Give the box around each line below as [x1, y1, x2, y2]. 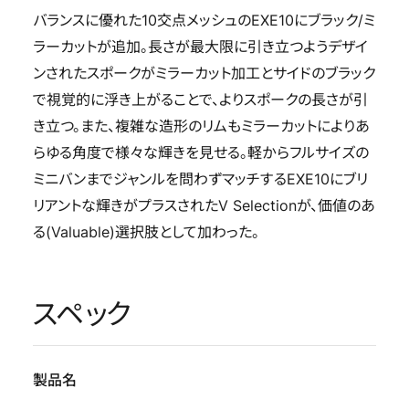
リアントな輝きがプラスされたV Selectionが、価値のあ [32, 197, 375, 215]
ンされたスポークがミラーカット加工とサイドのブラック [32, 65, 375, 83]
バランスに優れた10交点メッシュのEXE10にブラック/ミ [32, 12, 375, 30]
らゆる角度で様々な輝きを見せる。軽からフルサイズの [32, 144, 369, 163]
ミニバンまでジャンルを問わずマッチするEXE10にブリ [32, 171, 368, 189]
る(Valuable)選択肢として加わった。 [32, 224, 259, 242]
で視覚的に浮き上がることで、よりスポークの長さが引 [32, 91, 368, 110]
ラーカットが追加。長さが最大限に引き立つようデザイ [32, 38, 368, 57]
